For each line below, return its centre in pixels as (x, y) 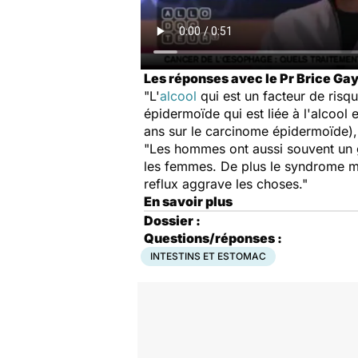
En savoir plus (188, 201)
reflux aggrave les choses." (226, 184)
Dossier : (172, 221)
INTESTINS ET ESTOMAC (208, 256)
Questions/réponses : (213, 238)
